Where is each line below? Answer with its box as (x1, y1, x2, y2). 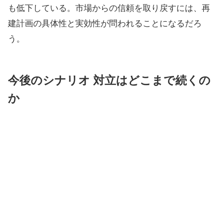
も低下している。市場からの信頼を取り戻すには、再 (8, 3, 210, 13)
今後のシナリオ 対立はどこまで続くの (8, 74, 211, 87)
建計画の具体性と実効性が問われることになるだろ (8, 19, 202, 28)
